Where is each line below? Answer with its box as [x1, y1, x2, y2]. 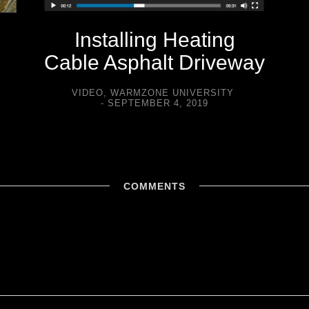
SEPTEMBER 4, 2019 [108, 98, 208, 109]
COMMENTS [123, 180, 186, 192]
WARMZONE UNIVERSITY [110, 88, 234, 99]
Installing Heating [74, 28, 235, 52]
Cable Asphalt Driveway [44, 51, 265, 74]
